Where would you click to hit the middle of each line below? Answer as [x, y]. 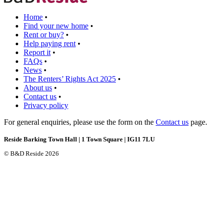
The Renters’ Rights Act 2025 [70, 79]
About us [38, 88]
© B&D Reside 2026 [31, 154]
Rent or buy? [44, 35]
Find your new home [56, 26]
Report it [37, 53]
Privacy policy [46, 106]
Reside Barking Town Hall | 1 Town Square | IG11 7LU [79, 139]
